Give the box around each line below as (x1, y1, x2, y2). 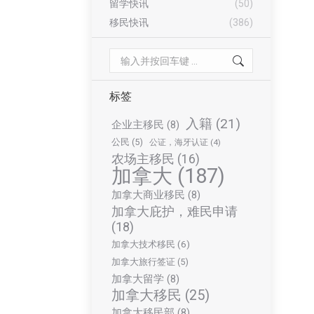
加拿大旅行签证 (111, 257, 175, 267)
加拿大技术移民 (111, 239, 175, 250)
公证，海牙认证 (149, 137, 208, 147)
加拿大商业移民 (111, 189, 185, 201)
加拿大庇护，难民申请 (111, 204, 238, 219)
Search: (109, 50, 143, 62)
